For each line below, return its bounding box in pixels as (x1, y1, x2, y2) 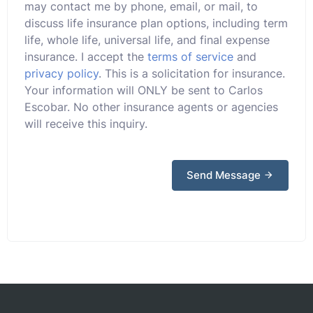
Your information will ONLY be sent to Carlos (24, 82, 263, 97)
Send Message (187, 168, 263, 182)
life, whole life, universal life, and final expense (24, 32, 270, 47)
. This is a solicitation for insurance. (99, 66, 285, 80)
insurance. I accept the (24, 49, 147, 64)
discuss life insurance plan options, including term (24, 15, 288, 30)
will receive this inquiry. (24, 116, 147, 131)
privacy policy (24, 66, 99, 80)
